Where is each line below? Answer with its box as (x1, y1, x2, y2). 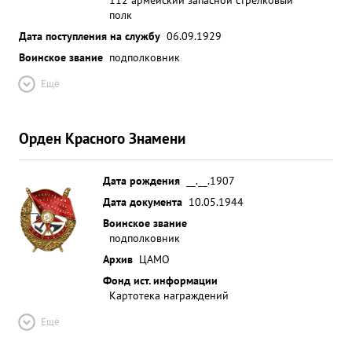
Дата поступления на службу (19, 28, 160, 43)
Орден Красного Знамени (19, 128, 185, 148)
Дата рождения (103, 173, 180, 188)
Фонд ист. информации (103, 273, 218, 288)
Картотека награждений (109, 288, 229, 302)
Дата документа (103, 194, 182, 209)
